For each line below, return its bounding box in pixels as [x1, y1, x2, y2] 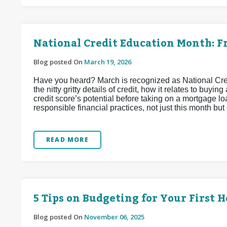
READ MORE [46, 135, 89, 144]
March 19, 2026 [84, 57, 131, 66]
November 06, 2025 [84, 212, 144, 221]
